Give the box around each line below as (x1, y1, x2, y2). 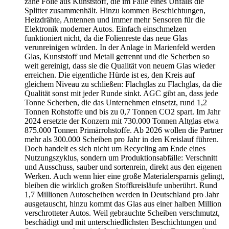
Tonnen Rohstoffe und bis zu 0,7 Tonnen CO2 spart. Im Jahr (25, 107, 220, 116)
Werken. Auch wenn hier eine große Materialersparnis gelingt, (25, 171, 224, 180)
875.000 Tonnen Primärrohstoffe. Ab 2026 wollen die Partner (25, 125, 223, 134)
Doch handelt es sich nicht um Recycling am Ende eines (25, 144, 205, 153)
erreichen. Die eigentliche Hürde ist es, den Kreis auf (25, 70, 195, 79)
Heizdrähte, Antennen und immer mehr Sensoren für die (25, 15, 205, 24)
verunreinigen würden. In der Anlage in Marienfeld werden (25, 42, 215, 52)
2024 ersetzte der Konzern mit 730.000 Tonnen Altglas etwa (25, 116, 219, 125)
